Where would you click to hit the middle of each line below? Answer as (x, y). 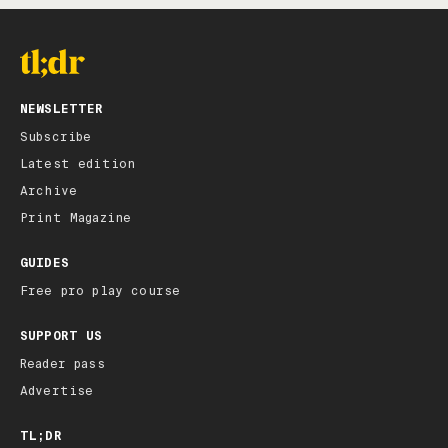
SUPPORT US (61, 336)
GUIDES (44, 263)
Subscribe (56, 137)
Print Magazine (76, 218)
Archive (49, 191)
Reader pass (62, 364)
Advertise (57, 391)
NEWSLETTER (62, 109)
